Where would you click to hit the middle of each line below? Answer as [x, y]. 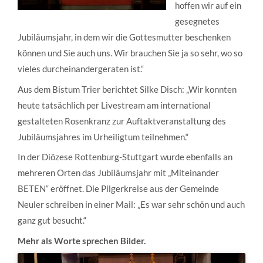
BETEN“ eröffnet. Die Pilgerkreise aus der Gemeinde [118, 189]
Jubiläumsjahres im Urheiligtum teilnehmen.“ [103, 136]
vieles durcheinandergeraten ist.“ [81, 69]
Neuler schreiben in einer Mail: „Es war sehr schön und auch [131, 205]
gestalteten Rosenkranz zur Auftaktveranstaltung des [122, 121]
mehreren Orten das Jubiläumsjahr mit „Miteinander [118, 173]
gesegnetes [197, 21]
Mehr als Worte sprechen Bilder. [82, 240]
